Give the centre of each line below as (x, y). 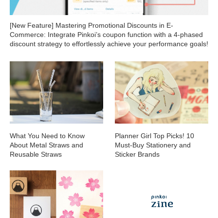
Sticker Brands (137, 154)
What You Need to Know (47, 136)
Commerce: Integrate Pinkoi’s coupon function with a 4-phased (106, 35)
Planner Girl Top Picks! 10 (155, 136)
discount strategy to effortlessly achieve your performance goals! (109, 44)
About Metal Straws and (46, 145)
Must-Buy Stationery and (153, 145)
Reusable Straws (36, 154)
